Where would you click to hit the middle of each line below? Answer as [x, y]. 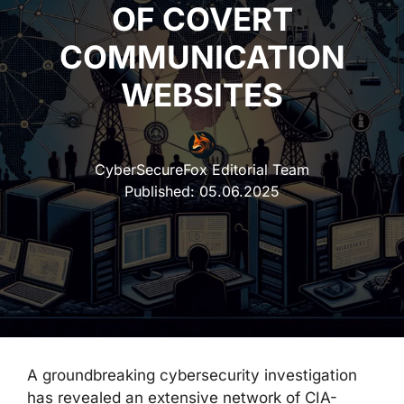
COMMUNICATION [202, 57]
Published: [162, 191]
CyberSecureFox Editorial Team [202, 170]
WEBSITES [202, 95]
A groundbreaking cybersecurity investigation [192, 375]
